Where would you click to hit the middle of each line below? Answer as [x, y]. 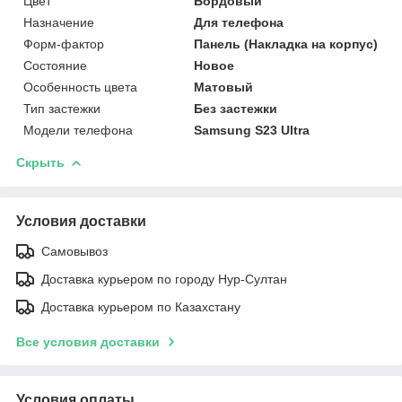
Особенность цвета [80, 87]
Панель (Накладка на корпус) [286, 44]
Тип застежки [62, 108]
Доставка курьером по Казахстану [141, 306]
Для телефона [239, 22]
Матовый [224, 87]
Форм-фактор [64, 44]
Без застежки [236, 108]
